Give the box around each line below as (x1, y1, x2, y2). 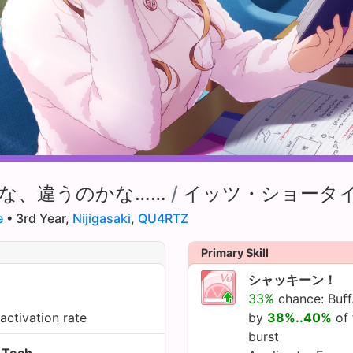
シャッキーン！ (248, 271, 336, 288)
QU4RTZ (138, 210, 188, 226)
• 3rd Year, (3, 210, 72, 226)
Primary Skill (201, 245, 269, 259)
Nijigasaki (72, 210, 131, 226)
